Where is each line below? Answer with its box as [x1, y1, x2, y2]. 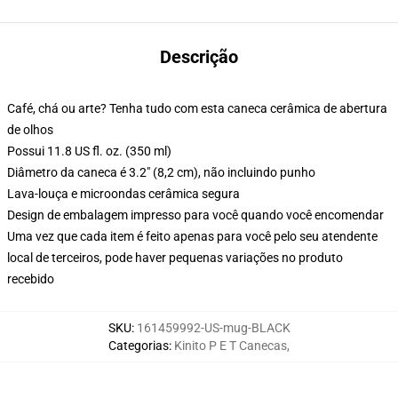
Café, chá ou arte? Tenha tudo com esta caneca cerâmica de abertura [7, 101, 387, 115]
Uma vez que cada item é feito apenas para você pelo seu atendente [7, 229, 378, 243]
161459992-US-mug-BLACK [136, 321, 291, 335]
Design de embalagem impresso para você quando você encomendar [7, 208, 384, 222]
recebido [7, 272, 54, 286]
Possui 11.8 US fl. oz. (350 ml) [7, 144, 171, 158]
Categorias [108, 338, 169, 353]
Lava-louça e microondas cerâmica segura [7, 187, 240, 201]
